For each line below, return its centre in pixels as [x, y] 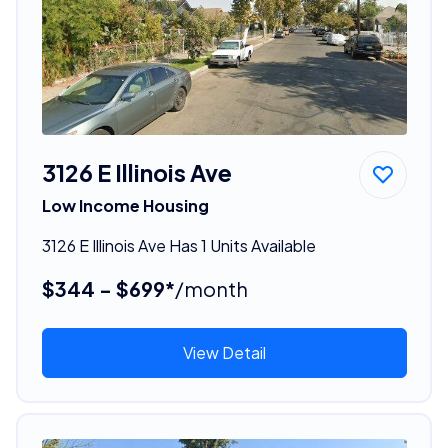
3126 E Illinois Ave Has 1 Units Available [178, 245]
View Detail [224, 352]
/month [211, 288]
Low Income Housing [125, 205]
